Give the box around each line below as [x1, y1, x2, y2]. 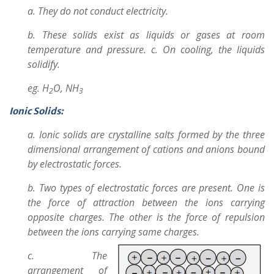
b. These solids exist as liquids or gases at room [28, 28, 265, 42]
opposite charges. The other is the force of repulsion [28, 210, 265, 224]
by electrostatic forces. [28, 157, 122, 171]
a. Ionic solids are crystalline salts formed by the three [28, 128, 265, 141]
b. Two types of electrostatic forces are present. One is [28, 181, 265, 194]
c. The [28, 249, 107, 262]
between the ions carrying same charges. [28, 225, 202, 239]
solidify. [28, 57, 60, 71]
